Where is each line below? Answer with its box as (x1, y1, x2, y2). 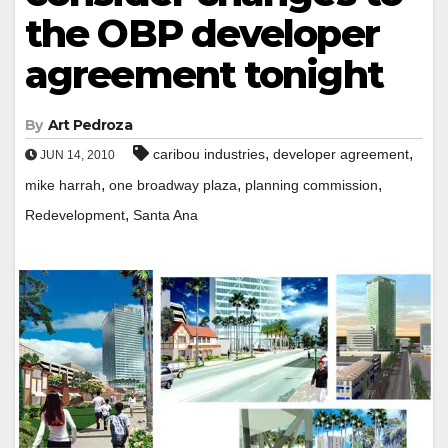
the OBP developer (25, 9, 379, 57)
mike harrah (25, 176, 101, 193)
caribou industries (153, 145, 265, 162)
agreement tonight (25, 50, 383, 98)
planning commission (245, 176, 378, 193)
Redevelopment (25, 206, 125, 223)
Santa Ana (133, 206, 198, 223)
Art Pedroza (47, 115, 132, 134)
